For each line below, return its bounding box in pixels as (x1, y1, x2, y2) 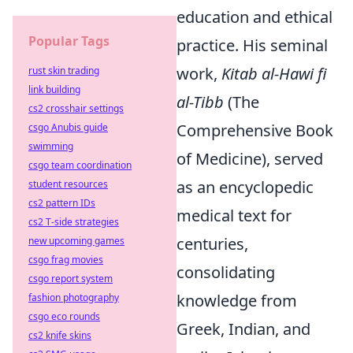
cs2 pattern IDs (28, 196, 95, 210)
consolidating (176, 262, 275, 283)
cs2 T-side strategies (28, 215, 119, 229)
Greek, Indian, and (176, 318, 310, 340)
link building (28, 83, 80, 96)
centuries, (176, 233, 248, 255)
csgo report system (28, 272, 113, 285)
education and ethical (176, 6, 333, 28)
